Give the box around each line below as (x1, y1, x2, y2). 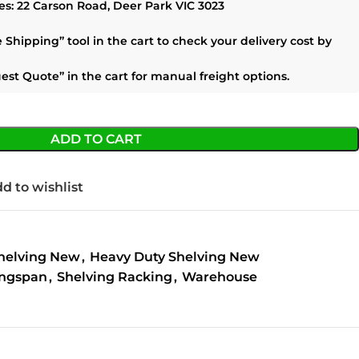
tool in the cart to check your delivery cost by (64, 34, 332, 48)
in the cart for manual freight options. (64, 69, 289, 83)
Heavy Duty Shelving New (90, 249, 260, 264)
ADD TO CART (50, 131, 142, 147)
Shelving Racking (57, 269, 172, 284)
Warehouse (182, 269, 257, 284)
